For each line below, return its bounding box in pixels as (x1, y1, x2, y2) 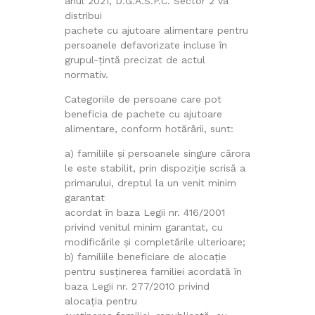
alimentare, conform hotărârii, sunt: (64, 122, 233, 134)
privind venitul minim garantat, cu (64, 221, 223, 233)
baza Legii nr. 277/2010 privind (64, 280, 210, 292)
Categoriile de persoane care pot (64, 93, 221, 105)
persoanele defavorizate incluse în (64, 39, 227, 51)
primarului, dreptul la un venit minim (64, 176, 236, 188)
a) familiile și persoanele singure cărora (64, 147, 250, 159)
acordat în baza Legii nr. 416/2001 (64, 206, 225, 218)
